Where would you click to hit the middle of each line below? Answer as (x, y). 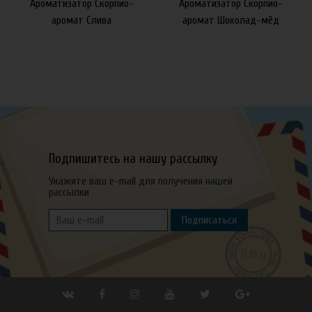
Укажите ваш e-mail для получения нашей (141, 181)
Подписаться (209, 220)
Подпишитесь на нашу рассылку (133, 159)
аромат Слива (81, 20)
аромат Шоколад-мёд (231, 20)
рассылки (69, 192)
